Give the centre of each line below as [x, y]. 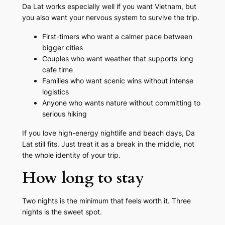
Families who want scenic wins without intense [118, 81]
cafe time [57, 70]
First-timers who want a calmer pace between [117, 37]
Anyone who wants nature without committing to [121, 103]
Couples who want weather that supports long [118, 59]
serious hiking [64, 114]
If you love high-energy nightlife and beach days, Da [108, 133]
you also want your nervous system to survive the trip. [110, 18]
